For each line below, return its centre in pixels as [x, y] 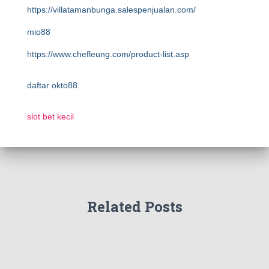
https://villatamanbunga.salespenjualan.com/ [111, 10]
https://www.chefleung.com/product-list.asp [108, 54]
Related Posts [134, 207]
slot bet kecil [50, 116]
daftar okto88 [52, 85]
